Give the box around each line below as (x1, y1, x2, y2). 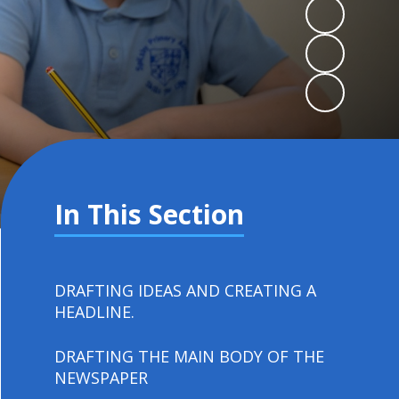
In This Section (54, 196, 245, 232)
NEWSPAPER (54, 367, 149, 388)
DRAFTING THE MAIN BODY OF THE (54, 346, 325, 367)
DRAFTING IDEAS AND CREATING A (54, 280, 317, 301)
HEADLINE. (54, 301, 135, 322)
